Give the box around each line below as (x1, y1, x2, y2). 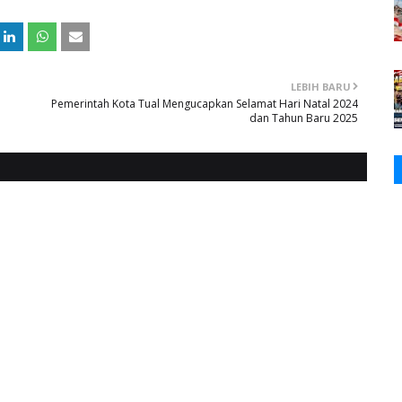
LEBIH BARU (291, 80, 351, 93)
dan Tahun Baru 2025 (249, 110, 358, 126)
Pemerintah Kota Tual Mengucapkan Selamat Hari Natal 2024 (51, 96, 358, 111)
